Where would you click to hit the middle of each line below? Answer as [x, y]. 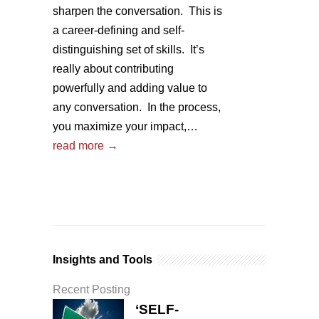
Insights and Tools [103, 260]
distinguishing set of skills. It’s [129, 50]
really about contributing [113, 69]
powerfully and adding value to [130, 88]
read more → [85, 146]
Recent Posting [91, 290]
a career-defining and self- [119, 31]
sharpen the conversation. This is [137, 11]
